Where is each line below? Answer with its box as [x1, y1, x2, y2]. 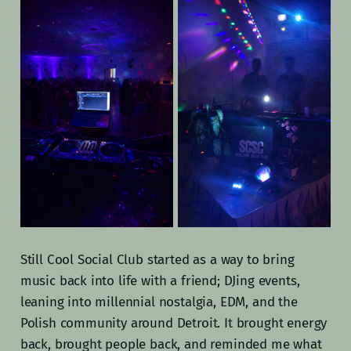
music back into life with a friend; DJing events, [20, 272, 300, 289]
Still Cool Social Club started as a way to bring [20, 251, 295, 268]
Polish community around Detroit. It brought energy [20, 314, 327, 331]
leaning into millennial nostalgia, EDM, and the [20, 293, 298, 310]
